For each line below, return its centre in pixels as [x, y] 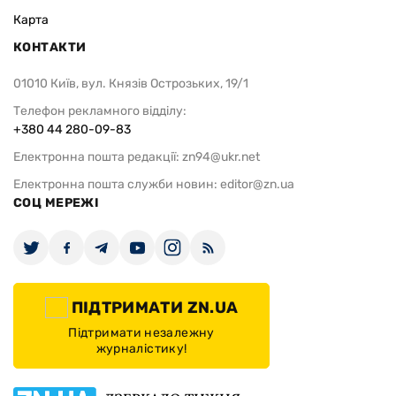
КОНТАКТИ [50, 48]
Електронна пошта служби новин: [117, 185]
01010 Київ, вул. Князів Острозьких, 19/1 [131, 84]
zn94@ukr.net [221, 157]
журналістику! [141, 349]
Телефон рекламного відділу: [100, 111]
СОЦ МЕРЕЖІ [57, 203]
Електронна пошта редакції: [98, 157]
